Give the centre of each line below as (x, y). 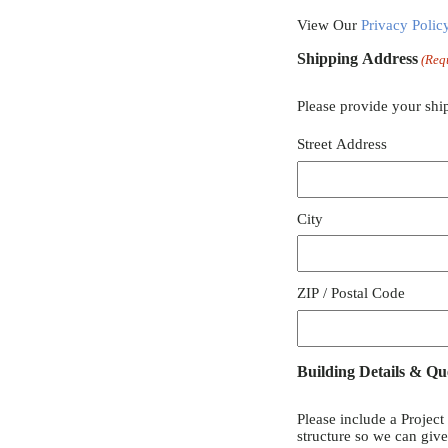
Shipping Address (357, 59)
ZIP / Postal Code (351, 293)
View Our (329, 25)
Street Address (342, 144)
